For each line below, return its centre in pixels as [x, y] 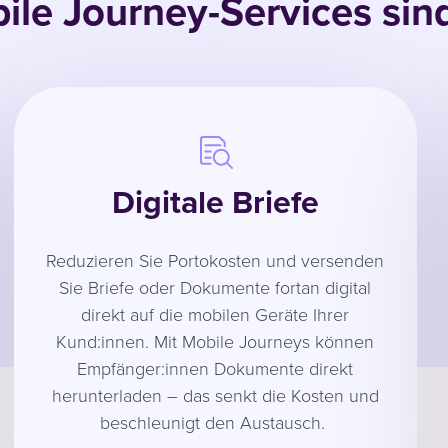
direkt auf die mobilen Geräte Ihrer [215, 313]
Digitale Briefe [215, 202]
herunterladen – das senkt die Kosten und [215, 394]
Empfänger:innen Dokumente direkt [215, 367]
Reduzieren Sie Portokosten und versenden [215, 259]
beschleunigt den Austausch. [215, 421]
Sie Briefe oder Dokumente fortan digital [215, 286]
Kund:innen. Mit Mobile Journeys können [215, 340]
